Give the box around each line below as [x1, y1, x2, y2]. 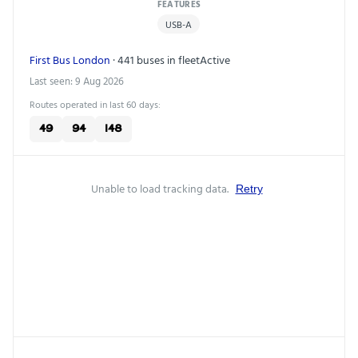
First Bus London [30, 50, 110, 68]
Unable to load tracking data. [90, 179, 231, 197]
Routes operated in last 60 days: [30, 96, 161, 111]
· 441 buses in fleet [110, 50, 200, 68]
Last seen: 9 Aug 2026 [30, 72, 124, 89]
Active [200, 50, 230, 68]
